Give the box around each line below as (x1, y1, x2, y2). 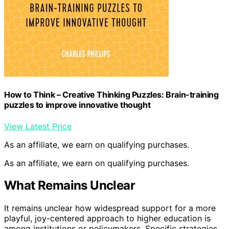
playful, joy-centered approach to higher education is (4, 213, 211, 224)
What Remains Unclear (4, 178, 135, 193)
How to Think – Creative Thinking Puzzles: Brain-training (4, 89, 219, 100)
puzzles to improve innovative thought (4, 100, 151, 110)
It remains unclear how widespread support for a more (4, 203, 216, 214)
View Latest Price (4, 121, 72, 131)
